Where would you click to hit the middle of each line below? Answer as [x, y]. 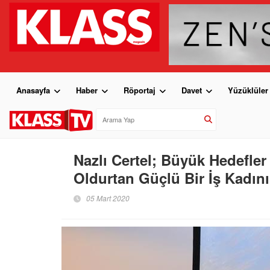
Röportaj [140, 90]
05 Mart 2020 [108, 198]
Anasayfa [33, 90]
